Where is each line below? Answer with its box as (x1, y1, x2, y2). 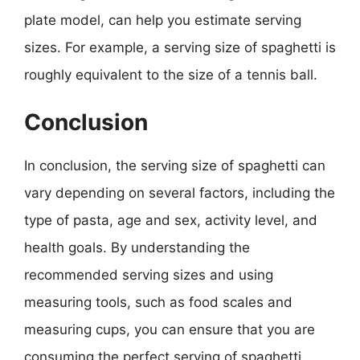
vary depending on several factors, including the (24, 184, 335, 201)
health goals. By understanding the (24, 239, 250, 256)
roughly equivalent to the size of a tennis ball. (24, 67, 317, 83)
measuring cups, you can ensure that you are (24, 321, 315, 337)
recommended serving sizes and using (24, 266, 273, 283)
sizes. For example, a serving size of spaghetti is (24, 39, 336, 55)
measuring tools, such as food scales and (24, 293, 292, 310)
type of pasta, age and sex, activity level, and (24, 211, 317, 228)
